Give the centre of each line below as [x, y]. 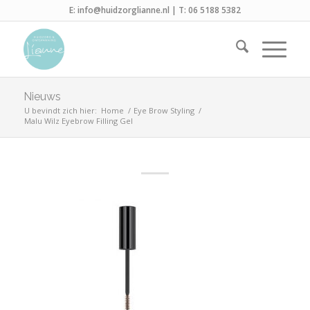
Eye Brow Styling [164, 110]
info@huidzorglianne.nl [123, 10]
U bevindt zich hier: [60, 110]
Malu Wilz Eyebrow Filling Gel [78, 121]
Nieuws [42, 97]
